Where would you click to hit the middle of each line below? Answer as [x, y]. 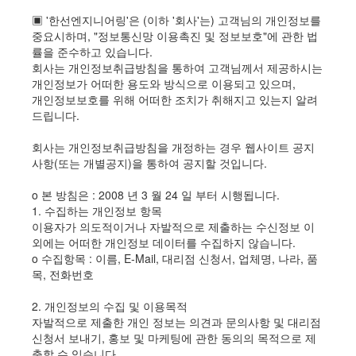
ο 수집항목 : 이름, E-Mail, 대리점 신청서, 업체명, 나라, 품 [175, 259]
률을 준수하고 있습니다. [92, 52]
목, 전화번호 [63, 275]
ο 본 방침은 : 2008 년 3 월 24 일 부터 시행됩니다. [156, 195]
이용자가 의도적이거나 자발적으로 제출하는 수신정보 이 [173, 227]
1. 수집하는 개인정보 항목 [97, 211]
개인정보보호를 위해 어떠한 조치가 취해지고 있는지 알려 [175, 100]
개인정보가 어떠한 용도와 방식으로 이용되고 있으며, [164, 84]
